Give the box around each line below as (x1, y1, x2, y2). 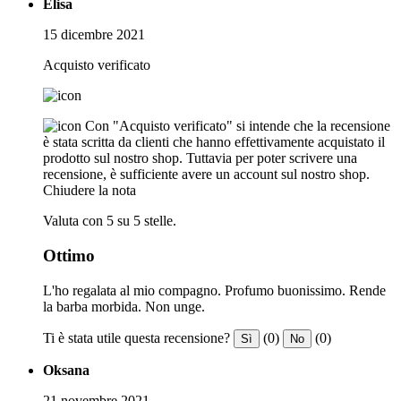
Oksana (43, 362, 90, 378)
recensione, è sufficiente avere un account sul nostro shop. (43, 166, 370, 183)
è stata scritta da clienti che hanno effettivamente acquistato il (43, 134, 385, 150)
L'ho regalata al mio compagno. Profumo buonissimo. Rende (43, 282, 386, 298)
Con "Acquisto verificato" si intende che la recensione (85, 118, 390, 134)
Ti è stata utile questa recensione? (43, 329, 230, 346)
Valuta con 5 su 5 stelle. (43, 213, 176, 229)
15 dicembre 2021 (43, 27, 145, 43)
